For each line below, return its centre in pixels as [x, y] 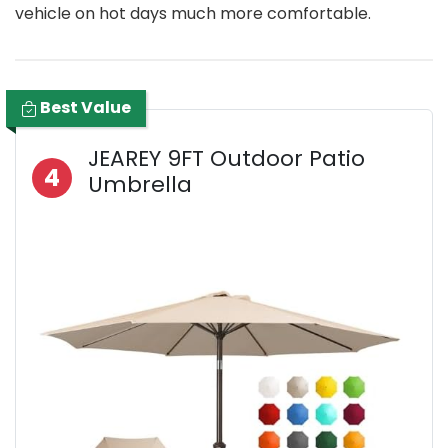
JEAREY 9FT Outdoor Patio [226, 159]
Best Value [84, 108]
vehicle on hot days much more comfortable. [193, 14]
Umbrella [140, 185]
